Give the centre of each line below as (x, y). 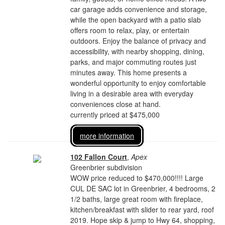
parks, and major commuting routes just (134, 62)
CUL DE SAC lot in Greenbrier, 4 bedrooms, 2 (143, 188)
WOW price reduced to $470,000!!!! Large (137, 178)
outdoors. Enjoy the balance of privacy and (138, 41)
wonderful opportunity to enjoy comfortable (138, 83)
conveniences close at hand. (116, 104)
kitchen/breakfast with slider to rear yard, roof (142, 209)
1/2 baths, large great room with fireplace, (137, 199)
